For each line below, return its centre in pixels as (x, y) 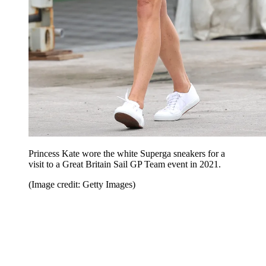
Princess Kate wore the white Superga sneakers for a (127, 153)
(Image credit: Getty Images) (82, 184)
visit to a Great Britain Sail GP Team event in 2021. (125, 164)
